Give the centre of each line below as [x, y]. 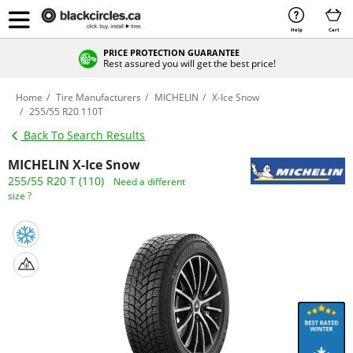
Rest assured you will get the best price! [189, 63]
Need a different [149, 182]
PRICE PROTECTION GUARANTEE [171, 52]
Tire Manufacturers [98, 97]
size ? [20, 196]
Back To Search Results [83, 135]
